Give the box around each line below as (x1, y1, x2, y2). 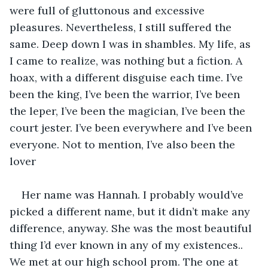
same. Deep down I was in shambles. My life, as (10, 36, 254, 51)
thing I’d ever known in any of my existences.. (10, 237, 246, 252)
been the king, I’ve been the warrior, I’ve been (10, 87, 243, 101)
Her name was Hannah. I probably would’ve (22, 187, 246, 202)
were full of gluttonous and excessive (10, 3, 208, 17)
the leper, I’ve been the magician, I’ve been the (10, 103, 248, 118)
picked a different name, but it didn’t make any (10, 204, 253, 218)
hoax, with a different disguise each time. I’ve (10, 70, 246, 84)
